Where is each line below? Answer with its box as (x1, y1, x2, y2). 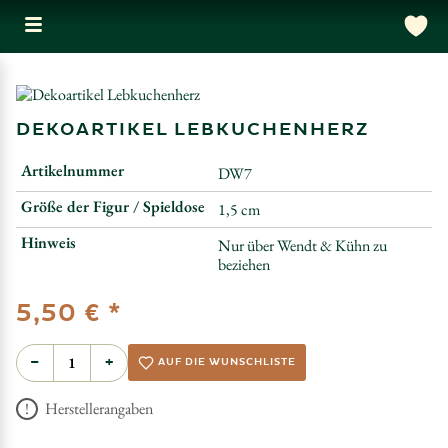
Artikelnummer (21, 160, 124, 181)
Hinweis (21, 232, 76, 253)
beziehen (218, 254, 270, 275)
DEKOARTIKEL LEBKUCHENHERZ (16, 118, 369, 141)
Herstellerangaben (42, 397, 153, 419)
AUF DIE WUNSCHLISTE (158, 356, 296, 369)
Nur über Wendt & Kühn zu (218, 235, 387, 256)
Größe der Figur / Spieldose (21, 196, 205, 217)
